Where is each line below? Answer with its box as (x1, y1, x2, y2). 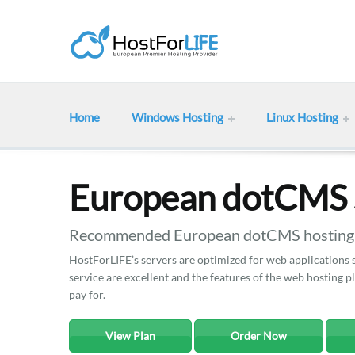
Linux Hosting (266, 110, 338, 124)
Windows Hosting (132, 110, 223, 124)
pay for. (69, 288, 105, 301)
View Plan (105, 329, 155, 342)
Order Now (231, 329, 287, 342)
